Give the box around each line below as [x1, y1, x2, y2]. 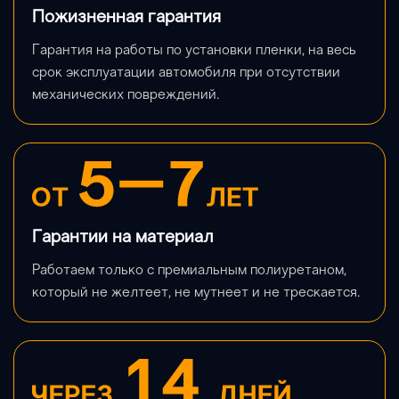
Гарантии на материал [32, 228, 213, 247]
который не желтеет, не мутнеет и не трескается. [32, 285, 360, 300]
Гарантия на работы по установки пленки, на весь [32, 43, 356, 58]
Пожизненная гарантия [32, 8, 221, 27]
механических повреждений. [32, 87, 219, 102]
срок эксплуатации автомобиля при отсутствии [32, 65, 340, 80]
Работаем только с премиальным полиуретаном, [32, 263, 346, 278]
